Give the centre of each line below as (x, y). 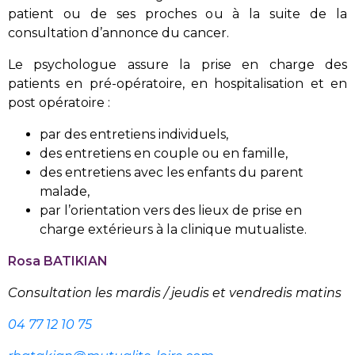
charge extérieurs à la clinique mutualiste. (173, 229)
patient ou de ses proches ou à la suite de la (177, 13)
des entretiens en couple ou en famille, (164, 153)
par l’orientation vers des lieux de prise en (171, 210)
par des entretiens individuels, (134, 134)
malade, (65, 191)
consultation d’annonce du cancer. (118, 32)
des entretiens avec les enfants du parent (172, 172)
